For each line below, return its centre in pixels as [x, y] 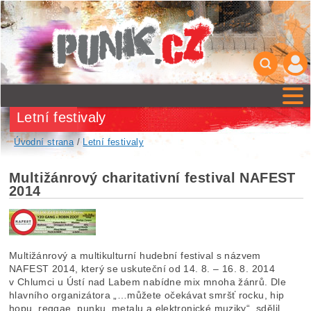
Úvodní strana [44, 142]
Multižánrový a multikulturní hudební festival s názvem [135, 256]
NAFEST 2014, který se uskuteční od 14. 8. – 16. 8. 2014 [142, 269]
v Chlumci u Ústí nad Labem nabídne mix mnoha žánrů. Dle [148, 282]
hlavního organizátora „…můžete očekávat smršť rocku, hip [147, 295]
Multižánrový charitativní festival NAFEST [152, 177]
